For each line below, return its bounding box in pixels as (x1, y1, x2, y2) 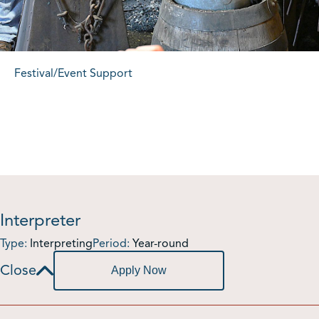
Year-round (130, 236, 189, 251)
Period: (93, 236, 130, 251)
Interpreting (27, 236, 93, 251)
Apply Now (111, 263, 167, 276)
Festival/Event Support (14, 66, 132, 80)
